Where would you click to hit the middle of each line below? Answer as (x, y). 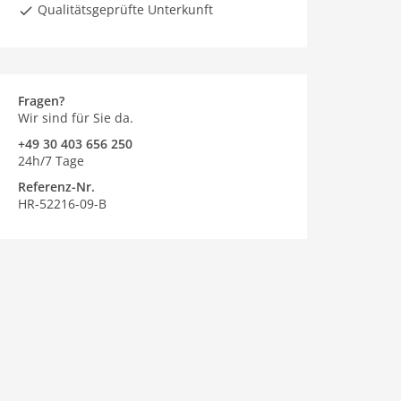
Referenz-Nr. (56, 187)
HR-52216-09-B (62, 204)
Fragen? (41, 101)
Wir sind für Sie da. (76, 118)
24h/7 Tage (51, 161)
